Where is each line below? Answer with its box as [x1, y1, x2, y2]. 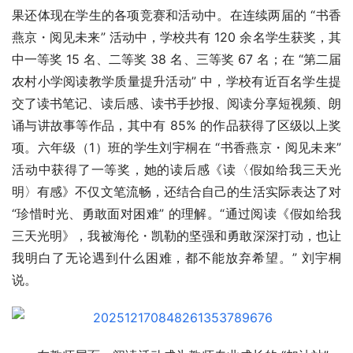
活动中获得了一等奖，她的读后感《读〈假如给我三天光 [12, 162, 341, 178]
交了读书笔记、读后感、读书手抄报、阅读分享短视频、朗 [12, 95, 341, 112]
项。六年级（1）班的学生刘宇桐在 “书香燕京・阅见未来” [12, 139, 341, 156]
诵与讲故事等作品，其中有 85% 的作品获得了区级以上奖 [12, 117, 341, 134]
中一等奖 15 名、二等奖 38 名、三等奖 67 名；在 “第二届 [12, 51, 341, 68]
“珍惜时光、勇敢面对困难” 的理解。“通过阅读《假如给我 [12, 206, 341, 222]
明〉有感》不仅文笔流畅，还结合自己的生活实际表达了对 [12, 184, 341, 200]
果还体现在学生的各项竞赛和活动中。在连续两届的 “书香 [12, 7, 341, 24]
